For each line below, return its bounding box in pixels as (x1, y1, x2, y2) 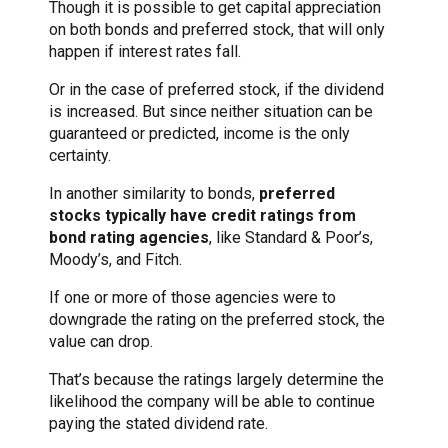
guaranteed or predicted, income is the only (49, 123, 350, 143)
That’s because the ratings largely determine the (49, 369, 384, 389)
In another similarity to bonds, (49, 183, 259, 203)
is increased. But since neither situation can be (49, 101, 373, 121)
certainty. (49, 145, 111, 165)
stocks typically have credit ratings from (49, 205, 356, 225)
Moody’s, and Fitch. (49, 249, 182, 269)
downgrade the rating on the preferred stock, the (49, 309, 385, 329)
